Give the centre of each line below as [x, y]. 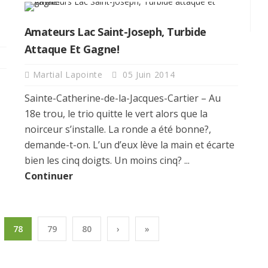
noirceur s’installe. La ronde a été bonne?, [118, 129]
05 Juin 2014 [147, 74]
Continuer [48, 176]
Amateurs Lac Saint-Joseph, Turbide [115, 31]
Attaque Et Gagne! [72, 49]
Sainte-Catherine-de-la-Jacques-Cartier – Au [122, 98]
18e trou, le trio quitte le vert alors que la [116, 113]
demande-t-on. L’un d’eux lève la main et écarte [129, 144]
